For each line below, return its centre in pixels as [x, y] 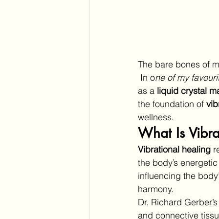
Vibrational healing [174, 149]
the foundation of [172, 104]
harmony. [156, 189]
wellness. [156, 117]
